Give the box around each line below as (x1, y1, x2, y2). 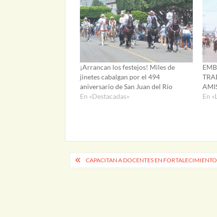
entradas (64, 183, 123, 201)
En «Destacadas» (80, 92, 130, 100)
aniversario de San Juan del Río (80, 82, 173, 91)
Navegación (64, 151, 140, 169)
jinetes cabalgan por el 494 (80, 72, 160, 81)
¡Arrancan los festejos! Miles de (80, 62, 175, 71)
